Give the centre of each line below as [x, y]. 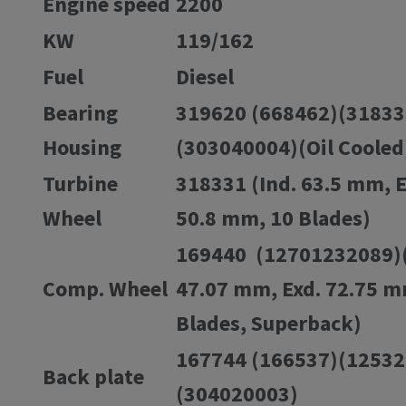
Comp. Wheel [105, 288]
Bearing [80, 112]
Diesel [205, 76]
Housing [82, 147]
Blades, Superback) [269, 323]
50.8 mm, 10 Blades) [273, 217]
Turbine [80, 183]
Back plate [93, 376]
